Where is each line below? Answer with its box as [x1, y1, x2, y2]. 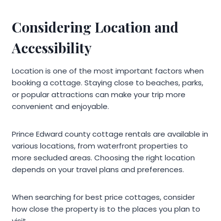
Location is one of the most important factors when [12, 66, 204, 76]
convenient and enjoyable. [12, 101, 109, 112]
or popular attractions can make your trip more [12, 89, 185, 100]
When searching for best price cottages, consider [12, 192, 195, 203]
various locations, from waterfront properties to [12, 141, 188, 151]
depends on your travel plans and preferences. [12, 164, 184, 175]
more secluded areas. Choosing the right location [12, 152, 195, 163]
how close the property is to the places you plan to [12, 204, 200, 215]
